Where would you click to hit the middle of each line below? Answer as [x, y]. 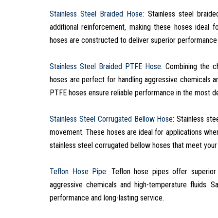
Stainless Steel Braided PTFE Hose [105, 66]
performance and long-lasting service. [107, 198]
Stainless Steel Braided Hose [96, 14]
